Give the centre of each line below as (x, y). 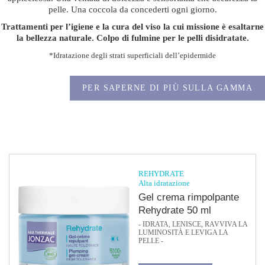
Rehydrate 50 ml (175, 210)
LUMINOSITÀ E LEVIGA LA (183, 232)
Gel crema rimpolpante (189, 197)
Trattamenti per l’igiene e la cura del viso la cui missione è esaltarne (132, 27)
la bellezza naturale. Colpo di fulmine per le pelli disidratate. (132, 38)
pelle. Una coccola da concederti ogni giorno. (132, 9)
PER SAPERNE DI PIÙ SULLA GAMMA (167, 88)
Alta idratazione (164, 183)
